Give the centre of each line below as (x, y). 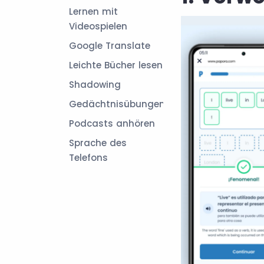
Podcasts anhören (112, 123)
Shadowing (95, 85)
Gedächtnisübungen (117, 104)
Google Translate (110, 46)
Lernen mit (93, 11)
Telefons (88, 158)
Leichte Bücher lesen (116, 65)
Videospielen (98, 26)
